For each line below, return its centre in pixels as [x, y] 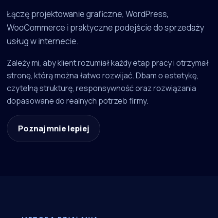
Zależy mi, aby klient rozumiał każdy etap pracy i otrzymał [108, 63]
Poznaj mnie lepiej [54, 129]
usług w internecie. [43, 41]
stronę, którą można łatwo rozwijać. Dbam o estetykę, [103, 76]
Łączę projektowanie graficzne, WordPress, [88, 14]
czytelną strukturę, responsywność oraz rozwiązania [101, 88]
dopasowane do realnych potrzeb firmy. [78, 101]
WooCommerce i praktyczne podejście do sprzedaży [106, 28]
